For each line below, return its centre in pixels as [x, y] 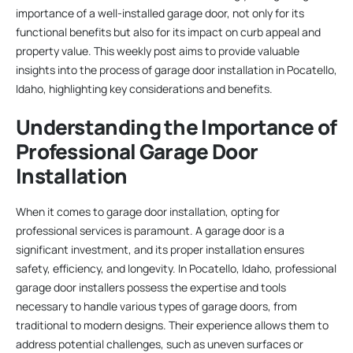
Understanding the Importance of [176, 126]
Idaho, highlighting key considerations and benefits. [144, 88]
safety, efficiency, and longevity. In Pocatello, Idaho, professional [176, 268]
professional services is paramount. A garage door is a [150, 230]
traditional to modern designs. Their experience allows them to [172, 325]
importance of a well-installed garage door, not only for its [160, 13]
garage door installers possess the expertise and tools [151, 287]
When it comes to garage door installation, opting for [148, 211]
